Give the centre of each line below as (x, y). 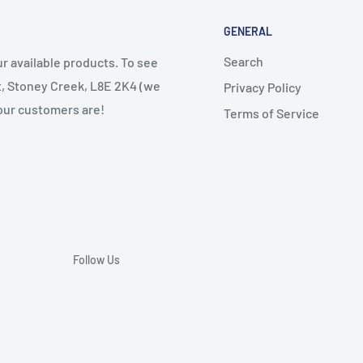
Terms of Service (271, 113)
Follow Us (96, 260)
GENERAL (248, 32)
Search (243, 62)
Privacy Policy (263, 88)
